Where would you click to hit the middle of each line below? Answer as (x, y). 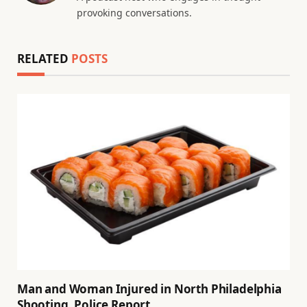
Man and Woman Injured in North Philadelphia (149, 288)
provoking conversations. (134, 13)
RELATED (44, 59)
